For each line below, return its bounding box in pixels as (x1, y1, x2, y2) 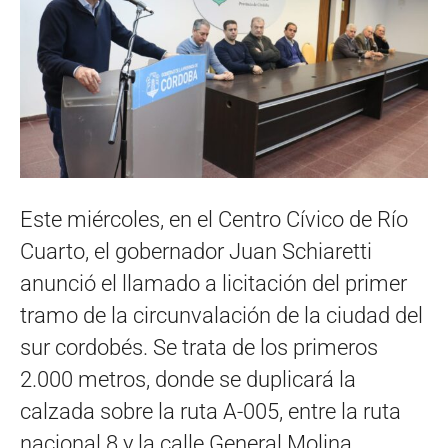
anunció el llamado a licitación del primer (20, 270, 407, 296)
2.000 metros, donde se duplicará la (20, 366, 356, 392)
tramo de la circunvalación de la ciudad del (20, 302, 423, 328)
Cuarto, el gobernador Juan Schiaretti (20, 238, 372, 264)
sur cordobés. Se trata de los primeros (20, 334, 378, 360)
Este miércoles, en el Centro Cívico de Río (20, 206, 408, 232)
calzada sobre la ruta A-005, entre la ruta (20, 398, 401, 424)
